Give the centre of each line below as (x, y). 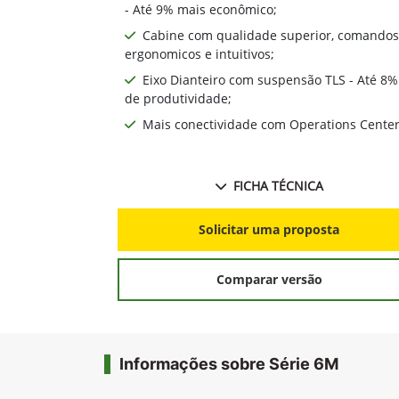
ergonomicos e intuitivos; (199, 53)
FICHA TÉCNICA (278, 185)
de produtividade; (178, 98)
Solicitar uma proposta (269, 230)
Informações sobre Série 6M (229, 363)
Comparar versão (269, 280)
